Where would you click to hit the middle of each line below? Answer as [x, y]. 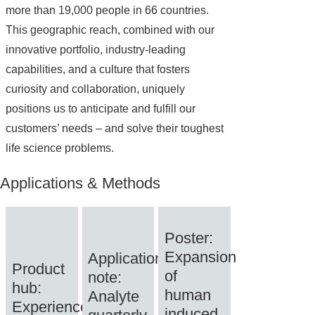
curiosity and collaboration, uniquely [96, 89]
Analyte [114, 296]
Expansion [200, 257]
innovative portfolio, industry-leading [96, 50]
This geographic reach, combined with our [110, 30]
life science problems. [60, 148]
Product [38, 269]
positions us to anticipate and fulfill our [101, 109]
